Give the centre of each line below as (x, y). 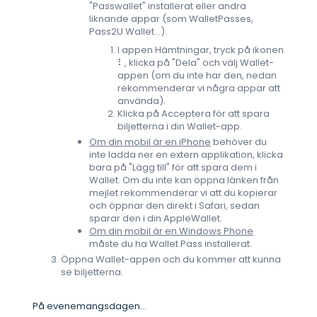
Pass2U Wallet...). (128, 32)
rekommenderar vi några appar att (199, 88)
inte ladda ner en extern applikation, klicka (186, 155)
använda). (142, 101)
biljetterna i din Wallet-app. (180, 127)
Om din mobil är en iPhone (150, 142)
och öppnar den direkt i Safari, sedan (174, 206)
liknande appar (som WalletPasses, (171, 19)
